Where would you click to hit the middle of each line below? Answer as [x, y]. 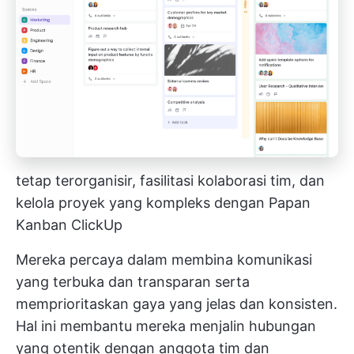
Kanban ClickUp [69, 225]
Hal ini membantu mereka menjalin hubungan [166, 326]
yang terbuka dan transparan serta [133, 282]
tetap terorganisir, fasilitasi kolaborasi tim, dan [170, 181]
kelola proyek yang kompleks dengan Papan [163, 203]
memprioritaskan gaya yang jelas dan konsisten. [177, 304]
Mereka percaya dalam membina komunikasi [164, 260]
